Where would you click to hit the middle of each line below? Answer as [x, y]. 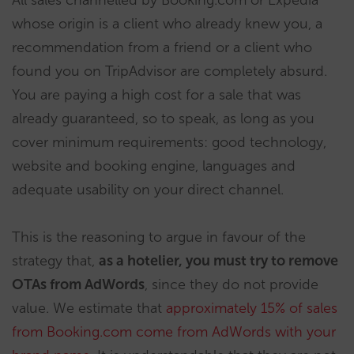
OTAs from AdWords [78, 284]
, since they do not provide [232, 284]
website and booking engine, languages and [154, 166]
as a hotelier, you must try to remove [218, 260]
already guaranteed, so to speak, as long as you [163, 118]
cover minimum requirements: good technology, [169, 142]
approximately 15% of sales [252, 308]
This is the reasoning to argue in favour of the [159, 237]
